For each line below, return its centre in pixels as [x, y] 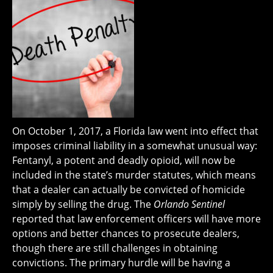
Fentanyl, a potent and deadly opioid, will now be [124, 161]
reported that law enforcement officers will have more [136, 219]
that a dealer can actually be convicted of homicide [129, 190]
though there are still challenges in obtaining [115, 248]
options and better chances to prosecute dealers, [126, 234]
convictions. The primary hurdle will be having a [121, 263]
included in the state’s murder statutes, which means [134, 175]
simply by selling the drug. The [83, 204]
